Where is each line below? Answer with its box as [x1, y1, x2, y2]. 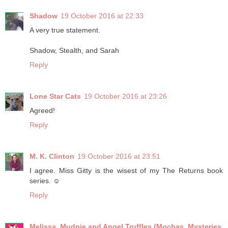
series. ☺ [30, 177, 60, 185]
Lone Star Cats [30, 92, 81, 101]
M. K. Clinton [30, 152, 74, 161]
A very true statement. [30, 26, 100, 35]
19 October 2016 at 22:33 [61, 12, 144, 20]
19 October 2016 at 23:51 [77, 152, 160, 161]
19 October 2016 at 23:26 [84, 92, 167, 101]
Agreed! [30, 106, 55, 115]
